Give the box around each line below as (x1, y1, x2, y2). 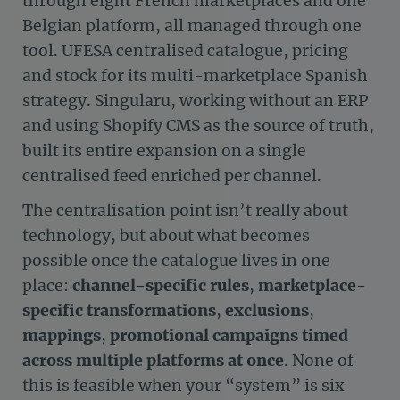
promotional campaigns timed (110, 325, 348, 346)
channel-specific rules (72, 275, 249, 296)
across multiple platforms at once (22, 350, 284, 371)
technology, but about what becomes (22, 225, 310, 246)
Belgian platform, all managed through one (22, 16, 362, 37)
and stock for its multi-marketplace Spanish (22, 66, 368, 87)
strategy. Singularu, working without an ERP (22, 91, 368, 112)
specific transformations (22, 300, 216, 321)
